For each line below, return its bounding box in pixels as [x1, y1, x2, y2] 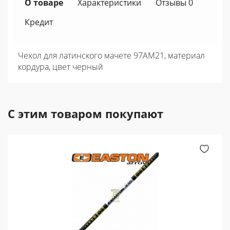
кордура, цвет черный [18, 61, 103, 73]
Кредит [25, 16, 53, 28]
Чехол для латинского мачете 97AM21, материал [18, 50, 205, 62]
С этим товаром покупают [8, 106, 163, 122]
